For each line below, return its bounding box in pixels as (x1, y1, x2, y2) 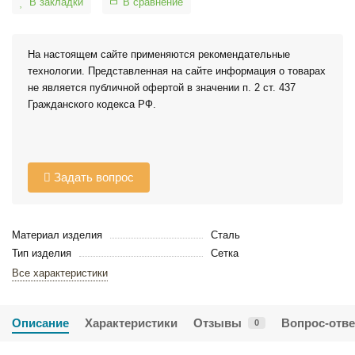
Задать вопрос (51, 170, 134, 184)
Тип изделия (12, 246, 71, 259)
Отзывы (193, 315, 242, 330)
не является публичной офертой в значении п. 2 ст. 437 (28, 81, 296, 94)
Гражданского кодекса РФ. (28, 97, 156, 110)
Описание (12, 315, 69, 330)
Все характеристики (12, 266, 108, 279)
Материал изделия (12, 228, 102, 241)
